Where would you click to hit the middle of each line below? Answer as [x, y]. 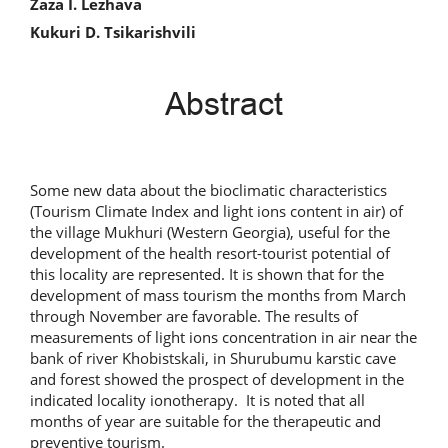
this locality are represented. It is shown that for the [207, 274]
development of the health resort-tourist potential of [210, 253]
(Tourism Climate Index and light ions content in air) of [216, 211]
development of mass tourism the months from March [218, 295]
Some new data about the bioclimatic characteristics [208, 190]
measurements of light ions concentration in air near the [223, 337]
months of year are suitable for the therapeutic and [205, 421]
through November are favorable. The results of [194, 316]
